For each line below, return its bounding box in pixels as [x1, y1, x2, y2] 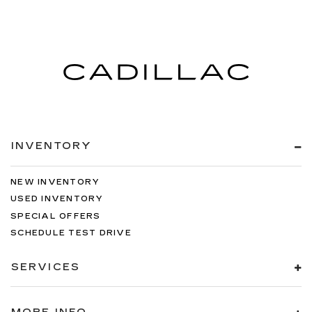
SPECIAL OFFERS [10, 211, 101, 221]
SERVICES [11, 260, 80, 273]
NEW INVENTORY [10, 177, 100, 187]
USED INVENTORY [10, 194, 104, 204]
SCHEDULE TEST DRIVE [10, 228, 132, 238]
